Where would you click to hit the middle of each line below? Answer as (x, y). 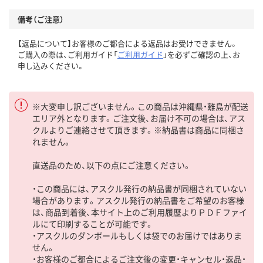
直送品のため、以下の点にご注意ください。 (112, 165)
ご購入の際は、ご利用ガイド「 (68, 54)
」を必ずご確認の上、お (202, 54)
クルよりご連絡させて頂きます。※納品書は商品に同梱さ (138, 129)
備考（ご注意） (41, 19)
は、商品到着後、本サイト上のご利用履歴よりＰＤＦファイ (140, 212)
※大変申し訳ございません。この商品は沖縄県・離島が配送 (140, 106)
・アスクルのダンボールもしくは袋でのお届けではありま (137, 235)
